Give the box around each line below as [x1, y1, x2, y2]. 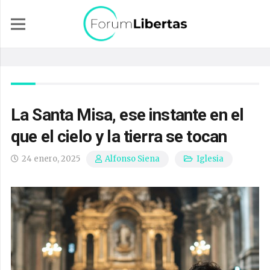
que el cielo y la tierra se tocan [11, 127, 227, 146]
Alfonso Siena [105, 154, 160, 165]
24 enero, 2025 [22, 154, 81, 164]
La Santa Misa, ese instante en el [11, 105, 244, 125]
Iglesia [196, 154, 224, 164]
